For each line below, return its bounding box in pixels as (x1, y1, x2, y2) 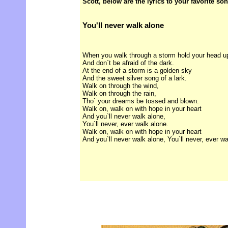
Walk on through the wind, (82, 81, 159, 90)
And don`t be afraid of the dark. (82, 59, 174, 67)
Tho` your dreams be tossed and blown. (82, 97, 199, 105)
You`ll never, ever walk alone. (82, 120, 168, 128)
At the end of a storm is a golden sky (82, 66, 192, 74)
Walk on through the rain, (82, 89, 156, 97)
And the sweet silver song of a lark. (82, 74, 187, 82)
